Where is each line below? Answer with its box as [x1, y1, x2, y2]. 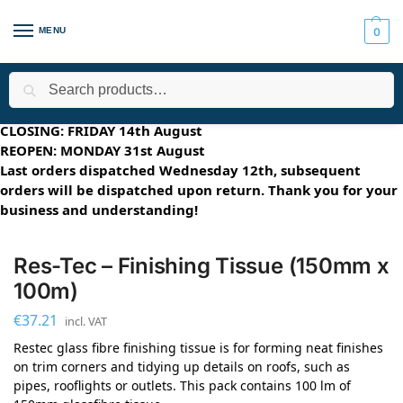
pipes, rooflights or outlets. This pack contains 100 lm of [13, 376, 351, 394]
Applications [77, 74, 139, 89]
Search [352, 73, 389, 86]
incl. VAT [65, 312, 107, 329]
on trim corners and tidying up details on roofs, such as [13, 357, 350, 375]
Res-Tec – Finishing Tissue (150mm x [13, 253, 390, 279]
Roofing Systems [172, 74, 255, 89]
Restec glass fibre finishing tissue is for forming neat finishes [13, 338, 383, 356]
